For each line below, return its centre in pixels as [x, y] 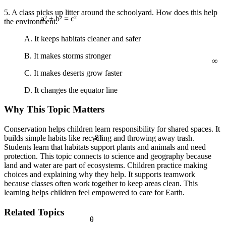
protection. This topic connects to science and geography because [108, 156]
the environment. [31, 21]
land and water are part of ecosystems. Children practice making [106, 165]
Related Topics [34, 212]
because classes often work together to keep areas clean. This [101, 184]
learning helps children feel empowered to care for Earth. [94, 193]
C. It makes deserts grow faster [73, 73]
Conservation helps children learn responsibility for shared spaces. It [112, 129]
